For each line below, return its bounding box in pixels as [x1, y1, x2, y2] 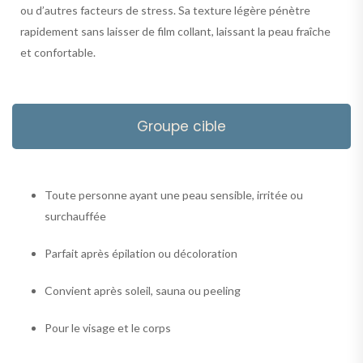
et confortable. [20, 45, 96, 59]
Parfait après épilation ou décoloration [45, 246, 237, 260]
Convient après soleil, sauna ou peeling [45, 283, 241, 297]
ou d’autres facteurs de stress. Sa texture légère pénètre [20, 2, 310, 17]
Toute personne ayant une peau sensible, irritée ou [45, 187, 303, 202]
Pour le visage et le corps [45, 320, 171, 335]
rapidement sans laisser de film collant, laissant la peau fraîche [20, 23, 331, 38]
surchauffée [45, 208, 106, 223]
